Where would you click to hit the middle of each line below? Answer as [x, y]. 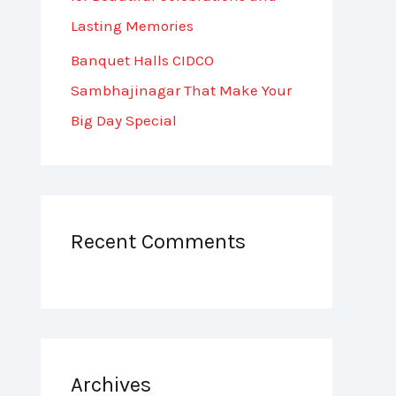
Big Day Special [124, 120]
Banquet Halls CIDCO [142, 60]
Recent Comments [158, 241]
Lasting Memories [132, 26]
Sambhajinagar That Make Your [181, 90]
